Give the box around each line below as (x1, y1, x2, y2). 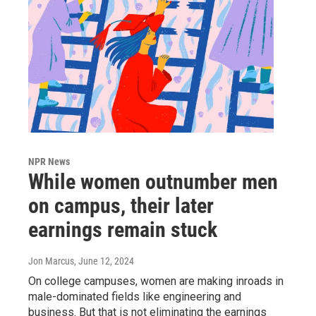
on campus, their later (28, 193, 214, 218)
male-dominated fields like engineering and (28, 289, 241, 303)
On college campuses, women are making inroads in (28, 274, 284, 288)
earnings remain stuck (28, 217, 217, 242)
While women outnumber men (28, 169, 278, 194)
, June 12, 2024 (74, 255, 134, 267)
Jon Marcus (28, 255, 74, 267)
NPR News (28, 155, 70, 167)
